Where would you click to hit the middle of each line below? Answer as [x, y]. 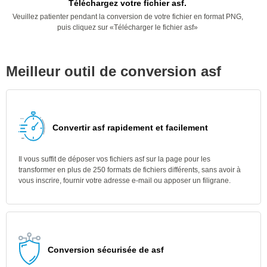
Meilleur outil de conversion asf [114, 71]
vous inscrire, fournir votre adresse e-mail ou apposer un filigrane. [125, 181]
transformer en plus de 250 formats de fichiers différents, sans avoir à [130, 170]
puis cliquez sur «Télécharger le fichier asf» [128, 27]
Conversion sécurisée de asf [106, 250]
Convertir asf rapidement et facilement [130, 128]
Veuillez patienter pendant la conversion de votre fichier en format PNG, [128, 17]
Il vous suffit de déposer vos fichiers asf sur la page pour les [114, 159]
